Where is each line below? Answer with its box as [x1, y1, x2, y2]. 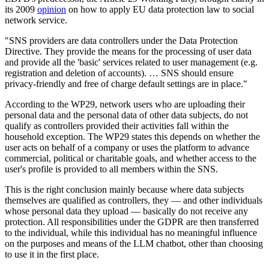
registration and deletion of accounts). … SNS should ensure [5, 67, 234, 78]
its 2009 [5, 4, 37, 14]
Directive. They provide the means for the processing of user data [5, 46, 252, 56]
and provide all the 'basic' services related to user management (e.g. [5, 56, 258, 67]
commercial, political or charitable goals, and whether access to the [5, 153, 256, 163]
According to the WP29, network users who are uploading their [5, 98, 245, 109]
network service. [5, 14, 67, 25]
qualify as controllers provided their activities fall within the [5, 120, 229, 131]
